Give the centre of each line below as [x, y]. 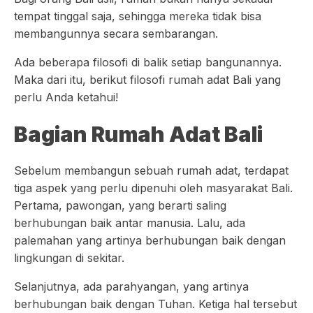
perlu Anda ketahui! [66, 97]
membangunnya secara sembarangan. [116, 34]
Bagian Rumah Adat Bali [138, 134]
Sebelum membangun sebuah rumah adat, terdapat [151, 170]
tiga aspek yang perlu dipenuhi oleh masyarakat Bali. [153, 188]
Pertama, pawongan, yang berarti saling [120, 205]
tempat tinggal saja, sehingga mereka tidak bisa [138, 16]
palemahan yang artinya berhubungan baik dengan [150, 240]
